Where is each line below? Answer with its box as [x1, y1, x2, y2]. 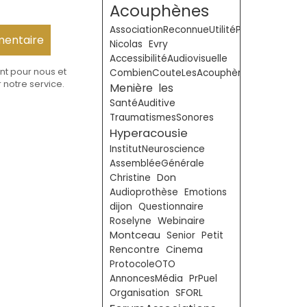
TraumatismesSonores [110, 111, 214, 124]
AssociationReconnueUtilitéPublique [110, 23, 275, 36]
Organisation [110, 286, 169, 299]
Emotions [184, 186, 227, 199]
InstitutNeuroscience [110, 143, 205, 156]
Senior [167, 229, 195, 242]
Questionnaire [138, 200, 204, 213]
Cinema [166, 243, 203, 256]
